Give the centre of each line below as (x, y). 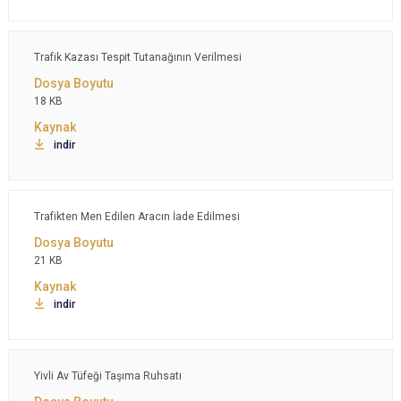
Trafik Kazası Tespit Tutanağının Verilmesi (138, 57)
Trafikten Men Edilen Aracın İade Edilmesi (137, 217)
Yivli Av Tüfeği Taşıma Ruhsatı (108, 376)
